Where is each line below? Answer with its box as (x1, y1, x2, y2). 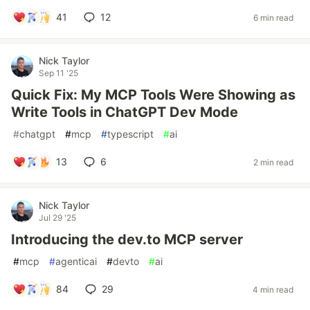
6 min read (253, 12, 293, 23)
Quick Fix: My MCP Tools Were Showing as (11, 86, 295, 103)
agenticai (55, 255, 97, 267)
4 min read (253, 284, 293, 295)
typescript (107, 128, 154, 140)
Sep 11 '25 (39, 68, 78, 78)
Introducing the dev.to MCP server (11, 231, 243, 248)
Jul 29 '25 (39, 212, 76, 223)
